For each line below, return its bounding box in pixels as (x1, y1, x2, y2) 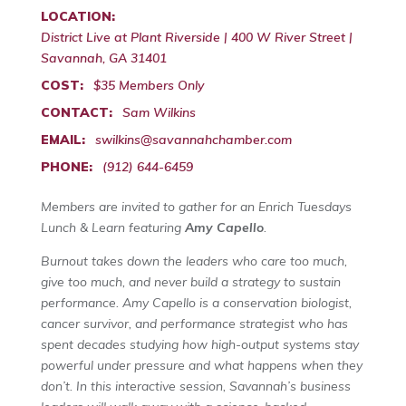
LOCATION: (40, 8, 115, 25)
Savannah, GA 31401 (40, 50, 167, 67)
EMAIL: (40, 131, 85, 149)
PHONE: (40, 159, 92, 176)
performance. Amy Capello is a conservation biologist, (40, 295, 352, 312)
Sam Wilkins (121, 104, 196, 121)
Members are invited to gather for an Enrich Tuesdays (40, 198, 352, 216)
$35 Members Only (92, 77, 205, 94)
